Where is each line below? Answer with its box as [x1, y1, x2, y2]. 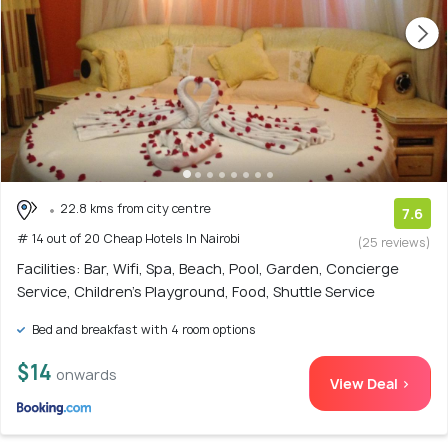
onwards [56, 365, 117, 385]
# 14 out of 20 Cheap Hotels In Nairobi [17, 229, 240, 247]
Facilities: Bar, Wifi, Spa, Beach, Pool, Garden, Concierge [17, 259, 399, 279]
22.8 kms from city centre [60, 200, 211, 218]
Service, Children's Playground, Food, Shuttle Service [17, 282, 375, 302]
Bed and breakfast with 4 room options [29, 321, 256, 339]
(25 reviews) [358, 234, 431, 252]
